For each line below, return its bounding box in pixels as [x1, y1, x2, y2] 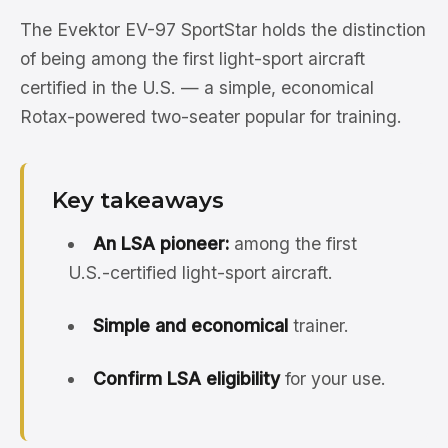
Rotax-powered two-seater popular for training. [20, 106, 402, 127]
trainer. [287, 315, 349, 336]
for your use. [279, 368, 386, 389]
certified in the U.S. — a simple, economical [20, 77, 374, 98]
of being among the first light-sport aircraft [20, 48, 365, 69]
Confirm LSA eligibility [92, 368, 280, 389]
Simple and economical [92, 315, 288, 336]
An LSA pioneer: [92, 233, 229, 254]
